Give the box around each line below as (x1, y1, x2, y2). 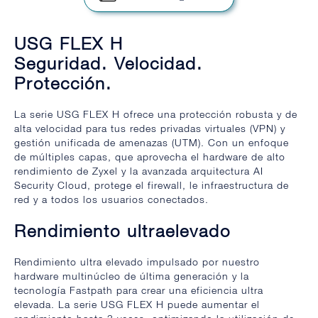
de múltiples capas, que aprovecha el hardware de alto (14, 150, 285, 163)
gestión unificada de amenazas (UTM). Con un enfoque (14, 136, 289, 148)
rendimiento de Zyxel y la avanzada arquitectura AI (14, 165, 263, 177)
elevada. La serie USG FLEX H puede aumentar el (14, 297, 260, 310)
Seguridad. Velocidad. (14, 53, 203, 74)
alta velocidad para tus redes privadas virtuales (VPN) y (14, 122, 285, 134)
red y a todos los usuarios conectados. (14, 193, 209, 205)
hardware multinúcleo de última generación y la (14, 269, 249, 282)
